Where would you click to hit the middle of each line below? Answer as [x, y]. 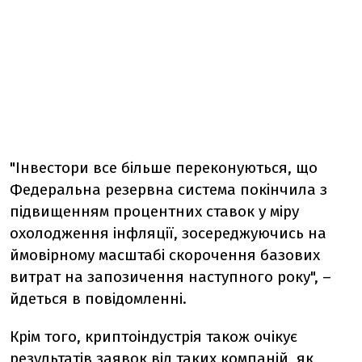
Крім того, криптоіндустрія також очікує [154, 337]
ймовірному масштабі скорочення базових [165, 255]
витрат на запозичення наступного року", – [170, 277]
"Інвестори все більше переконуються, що [164, 168]
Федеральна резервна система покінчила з [168, 189]
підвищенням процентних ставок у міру [154, 211]
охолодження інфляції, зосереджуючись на [168, 233]
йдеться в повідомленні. [100, 299]
